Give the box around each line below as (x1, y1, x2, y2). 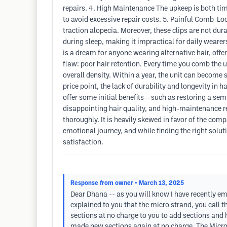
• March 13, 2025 (135, 180, 184, 186)
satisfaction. (63, 139, 103, 146)
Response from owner (70, 180, 133, 186)
